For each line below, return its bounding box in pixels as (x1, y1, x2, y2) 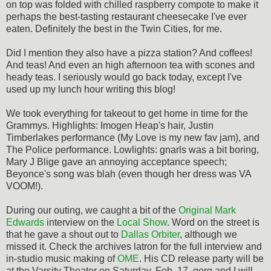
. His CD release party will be (139, 253, 264, 264)
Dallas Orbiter (121, 229, 180, 240)
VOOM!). (6, 180, 43, 191)
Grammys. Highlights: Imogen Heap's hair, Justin (6, 120, 214, 131)
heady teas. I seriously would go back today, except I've (6, 71, 242, 82)
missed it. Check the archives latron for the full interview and (6, 241, 262, 252)
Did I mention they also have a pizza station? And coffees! (6, 47, 252, 58)
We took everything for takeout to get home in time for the (6, 108, 248, 119)
